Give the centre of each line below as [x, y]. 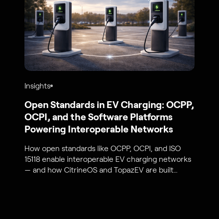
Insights [38, 86]
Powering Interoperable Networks [99, 129]
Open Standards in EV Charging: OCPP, [109, 105]
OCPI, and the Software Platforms [99, 117]
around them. [48, 181]
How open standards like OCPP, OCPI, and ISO [103, 149]
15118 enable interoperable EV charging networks [108, 159]
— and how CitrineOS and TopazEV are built [99, 170]
